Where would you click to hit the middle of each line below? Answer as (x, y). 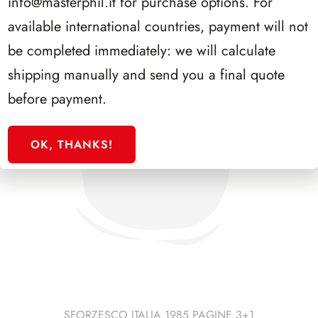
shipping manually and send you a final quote (147, 75)
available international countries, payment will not (158, 26)
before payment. (57, 99)
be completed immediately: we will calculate (142, 50)
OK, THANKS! (72, 144)
